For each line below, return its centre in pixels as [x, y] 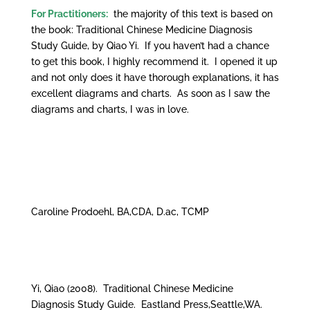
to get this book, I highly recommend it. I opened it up [154, 62]
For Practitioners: [69, 14]
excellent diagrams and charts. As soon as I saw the [150, 94]
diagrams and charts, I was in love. [110, 110]
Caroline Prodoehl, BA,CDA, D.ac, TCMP [120, 212]
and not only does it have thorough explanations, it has [155, 78]
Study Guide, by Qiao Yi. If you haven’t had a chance [150, 46]
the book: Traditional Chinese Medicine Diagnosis [142, 30]
